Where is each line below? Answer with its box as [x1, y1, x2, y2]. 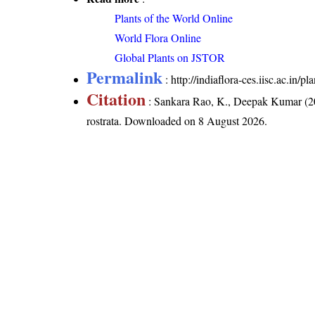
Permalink [86, 64, 163, 89]
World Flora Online [115, 30, 202, 45]
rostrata [86, 112, 120, 128]
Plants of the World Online [115, 10, 233, 25]
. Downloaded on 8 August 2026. [119, 112, 268, 128]
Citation [86, 86, 146, 111]
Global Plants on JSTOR [115, 49, 226, 65]
